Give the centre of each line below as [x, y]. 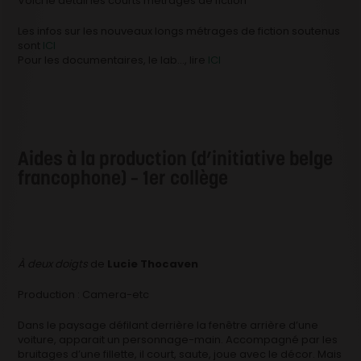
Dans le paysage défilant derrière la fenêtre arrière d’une [168, 325]
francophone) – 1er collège [123, 177]
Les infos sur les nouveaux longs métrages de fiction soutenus [179, 31]
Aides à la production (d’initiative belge [176, 158]
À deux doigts [53, 263]
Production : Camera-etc [84, 294]
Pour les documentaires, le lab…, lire [113, 60]
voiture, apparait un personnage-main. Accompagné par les [178, 339]
